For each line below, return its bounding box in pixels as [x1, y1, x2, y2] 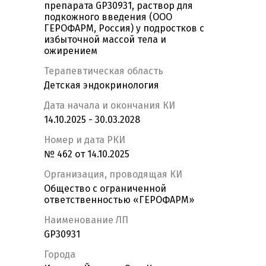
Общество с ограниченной [44, 183, 166, 195]
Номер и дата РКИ [44, 134, 125, 146]
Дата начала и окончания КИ [44, 100, 175, 112]
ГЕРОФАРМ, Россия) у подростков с [44, 23, 204, 34]
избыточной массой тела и [44, 34, 166, 46]
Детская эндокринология [44, 80, 159, 91]
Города [44, 249, 75, 261]
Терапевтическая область [44, 65, 163, 77]
